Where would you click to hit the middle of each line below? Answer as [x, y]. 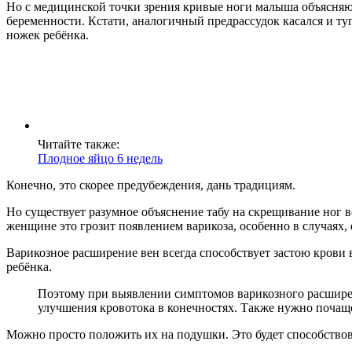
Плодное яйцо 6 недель [100, 159]
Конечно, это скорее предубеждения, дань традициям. [151, 185]
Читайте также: [79, 145]
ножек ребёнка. [48, 35]
